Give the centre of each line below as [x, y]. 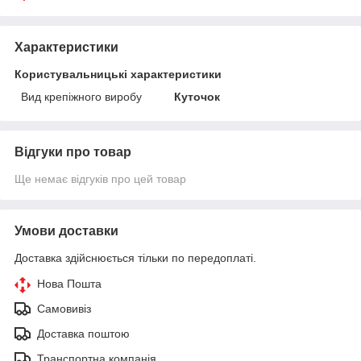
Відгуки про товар [73, 151]
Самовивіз [64, 308]
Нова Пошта [69, 283]
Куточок [197, 96]
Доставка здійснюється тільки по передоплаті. [135, 257]
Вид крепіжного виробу [81, 96]
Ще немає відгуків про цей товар [100, 178]
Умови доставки [66, 230]
